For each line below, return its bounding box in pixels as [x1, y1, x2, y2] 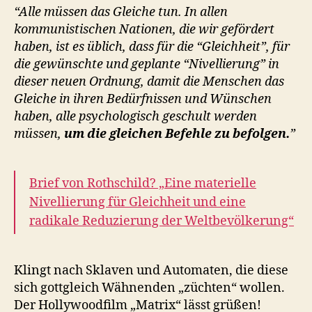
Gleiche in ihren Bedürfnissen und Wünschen [14, 91, 272, 107]
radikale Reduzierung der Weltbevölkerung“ [29, 212, 294, 229]
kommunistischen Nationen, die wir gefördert [14, 21, 274, 38]
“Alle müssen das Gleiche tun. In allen [14, 3, 228, 20]
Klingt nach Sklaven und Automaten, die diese [14, 262, 288, 279]
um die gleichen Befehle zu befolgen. [64, 125, 290, 142]
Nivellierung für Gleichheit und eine [29, 194, 246, 210]
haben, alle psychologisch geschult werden [14, 108, 257, 125]
